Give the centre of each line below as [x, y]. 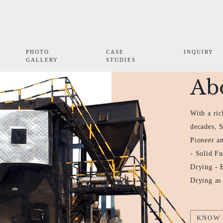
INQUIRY [198, 52]
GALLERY [42, 59]
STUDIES [121, 59]
